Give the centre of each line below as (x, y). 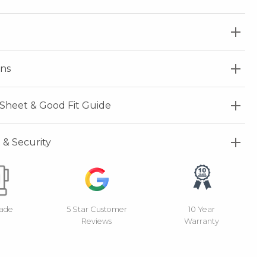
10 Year (202, 209)
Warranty (202, 221)
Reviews (97, 221)
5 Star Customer (96, 209)
